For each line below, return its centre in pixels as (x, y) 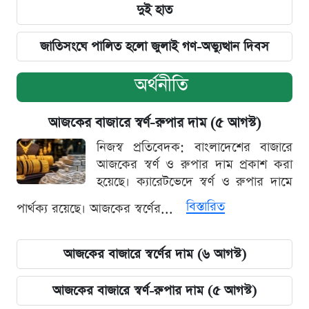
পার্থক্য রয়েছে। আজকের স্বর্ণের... (97, 208)
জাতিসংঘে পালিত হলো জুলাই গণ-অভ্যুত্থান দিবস (154, 46)
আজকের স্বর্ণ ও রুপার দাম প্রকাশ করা (195, 164)
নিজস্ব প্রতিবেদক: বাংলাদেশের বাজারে (195, 147)
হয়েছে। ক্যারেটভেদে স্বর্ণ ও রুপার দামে (195, 181)
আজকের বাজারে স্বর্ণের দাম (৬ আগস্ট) (154, 254)
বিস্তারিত (206, 206)
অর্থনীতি (161, 85)
